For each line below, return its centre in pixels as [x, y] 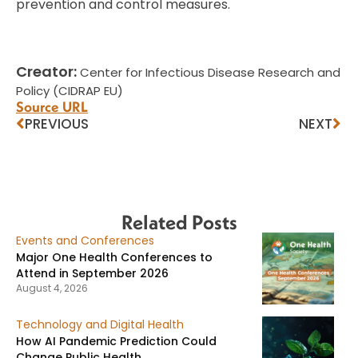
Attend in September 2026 [92, 273]
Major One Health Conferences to [114, 257]
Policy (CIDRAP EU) [70, 90]
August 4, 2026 [52, 288]
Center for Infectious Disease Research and [209, 72]
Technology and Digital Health [100, 324]
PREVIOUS [57, 123]
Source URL [52, 106]
